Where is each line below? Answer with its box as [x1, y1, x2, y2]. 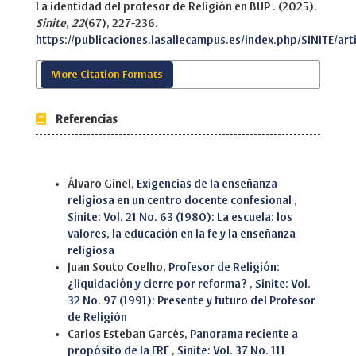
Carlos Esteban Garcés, [68, 328, 190, 341]
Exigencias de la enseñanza [137, 178, 277, 191]
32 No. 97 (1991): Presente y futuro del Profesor [68, 295, 315, 308]
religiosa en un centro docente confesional [68, 195, 294, 207]
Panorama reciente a [190, 328, 298, 341]
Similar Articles [41, 164, 100, 173]
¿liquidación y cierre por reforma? [68, 278, 250, 291]
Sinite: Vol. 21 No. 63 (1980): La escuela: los [68, 211, 292, 224]
